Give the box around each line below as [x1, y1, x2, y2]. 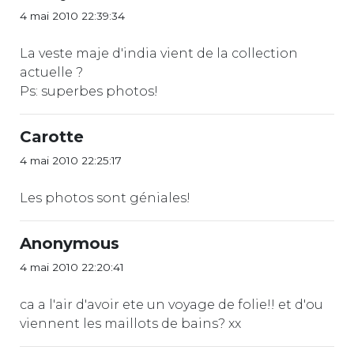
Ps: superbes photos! [20, 83, 158, 99]
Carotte [20, 126, 84, 146]
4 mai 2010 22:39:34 [20, 9, 125, 22]
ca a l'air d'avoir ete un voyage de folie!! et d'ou [20, 296, 323, 312]
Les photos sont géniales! [20, 190, 190, 205]
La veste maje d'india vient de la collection [20, 45, 298, 61]
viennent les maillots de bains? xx [20, 315, 241, 331]
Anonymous [20, 233, 119, 253]
